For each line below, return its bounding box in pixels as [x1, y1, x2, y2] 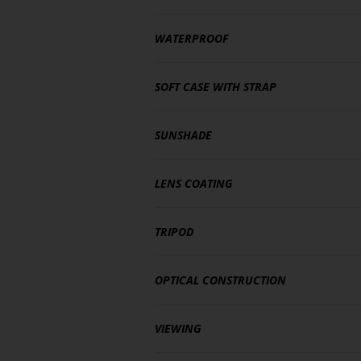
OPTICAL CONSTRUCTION [155, 272, 286, 288]
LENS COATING [155, 176, 233, 191]
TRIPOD [155, 224, 193, 239]
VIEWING [155, 321, 201, 336]
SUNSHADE [155, 127, 212, 143]
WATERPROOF [155, 31, 228, 46]
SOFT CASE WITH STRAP [155, 79, 276, 94]
